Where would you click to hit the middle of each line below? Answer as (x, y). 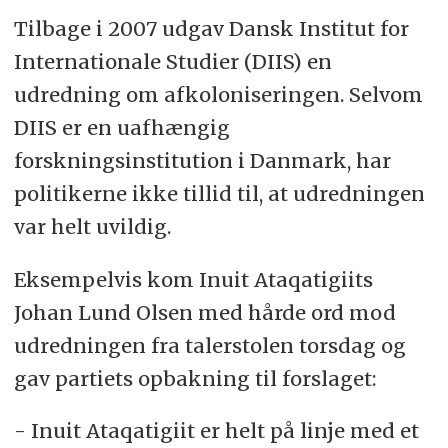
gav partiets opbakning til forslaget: (194, 378)
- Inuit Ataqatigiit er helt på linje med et (216, 431)
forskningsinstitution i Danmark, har (202, 160)
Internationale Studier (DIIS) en (172, 61)
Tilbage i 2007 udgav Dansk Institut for (211, 28)
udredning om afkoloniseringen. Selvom (218, 94)
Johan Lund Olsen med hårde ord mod (204, 312)
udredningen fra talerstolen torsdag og (209, 345)
